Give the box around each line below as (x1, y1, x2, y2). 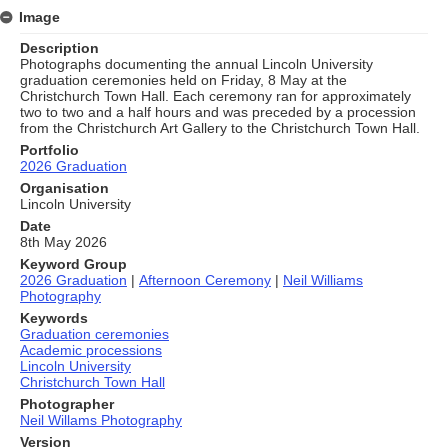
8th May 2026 (20, 233, 107, 250)
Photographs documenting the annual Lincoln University (20, 55, 373, 72)
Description (20, 39, 99, 56)
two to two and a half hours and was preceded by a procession (20, 103, 416, 120)
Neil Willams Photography (20, 411, 182, 428)
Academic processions (20, 341, 162, 358)
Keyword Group (20, 255, 127, 272)
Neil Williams (283, 271, 363, 288)
